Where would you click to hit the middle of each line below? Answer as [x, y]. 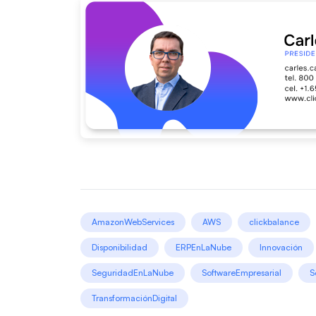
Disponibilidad [120, 247]
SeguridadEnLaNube [133, 272]
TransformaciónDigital [134, 298]
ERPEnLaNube [203, 247]
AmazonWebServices [133, 221]
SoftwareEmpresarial [242, 272]
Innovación [281, 247]
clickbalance [274, 221]
